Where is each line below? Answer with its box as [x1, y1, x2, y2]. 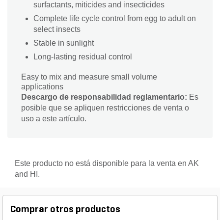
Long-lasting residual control [33, 53, 132, 61]
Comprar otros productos [10, 205, 120, 215]
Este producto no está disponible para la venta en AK [15, 159, 199, 168]
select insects [33, 25, 81, 34]
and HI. [15, 170, 40, 179]
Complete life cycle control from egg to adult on [33, 14, 196, 23]
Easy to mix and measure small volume [21, 73, 157, 82]
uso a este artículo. [21, 114, 86, 123]
